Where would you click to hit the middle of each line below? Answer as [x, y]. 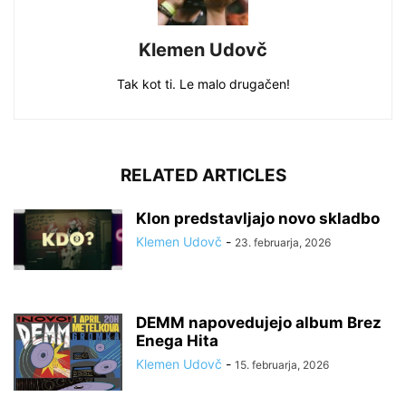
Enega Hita [177, 340]
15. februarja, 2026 [282, 364]
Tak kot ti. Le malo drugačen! [203, 83]
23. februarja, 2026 [283, 242]
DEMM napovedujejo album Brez [259, 322]
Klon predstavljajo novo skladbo [258, 218]
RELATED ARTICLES [203, 175]
